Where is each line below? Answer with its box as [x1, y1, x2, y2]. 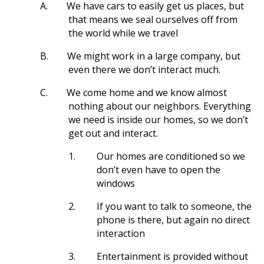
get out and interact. [68, 127, 158, 140]
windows [97, 177, 135, 190]
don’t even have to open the [97, 163, 220, 176]
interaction [97, 227, 145, 240]
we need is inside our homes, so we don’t [68, 113, 248, 126]
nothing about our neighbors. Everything [68, 100, 251, 113]
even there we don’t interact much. [68, 63, 220, 76]
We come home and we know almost [67, 86, 227, 99]
